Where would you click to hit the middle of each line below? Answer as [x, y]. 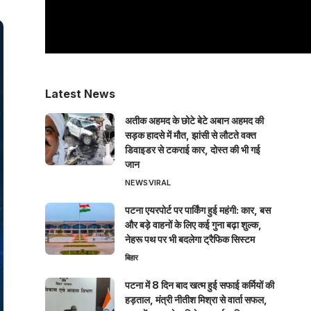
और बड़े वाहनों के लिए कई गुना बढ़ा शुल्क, [193, 225]
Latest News [80, 94]
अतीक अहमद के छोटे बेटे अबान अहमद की [194, 121]
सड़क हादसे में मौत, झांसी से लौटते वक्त [190, 135]
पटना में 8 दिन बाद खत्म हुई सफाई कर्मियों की [199, 285]
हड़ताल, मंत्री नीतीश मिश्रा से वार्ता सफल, [196, 300]
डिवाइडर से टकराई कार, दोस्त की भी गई [192, 150]
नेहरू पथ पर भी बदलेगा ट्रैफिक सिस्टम [190, 239]
